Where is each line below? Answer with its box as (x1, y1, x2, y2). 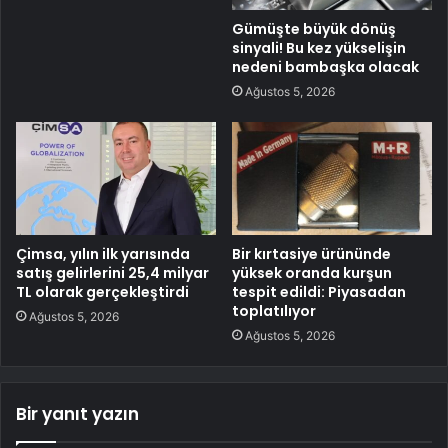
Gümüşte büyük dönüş (232, 18, 396, 39)
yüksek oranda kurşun (232, 262, 392, 283)
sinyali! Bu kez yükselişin (232, 37, 406, 58)
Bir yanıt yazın (16, 401, 139, 426)
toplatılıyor (232, 300, 316, 321)
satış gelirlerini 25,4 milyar (16, 262, 209, 283)
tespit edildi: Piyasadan (232, 281, 406, 302)
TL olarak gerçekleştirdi (16, 281, 189, 302)
